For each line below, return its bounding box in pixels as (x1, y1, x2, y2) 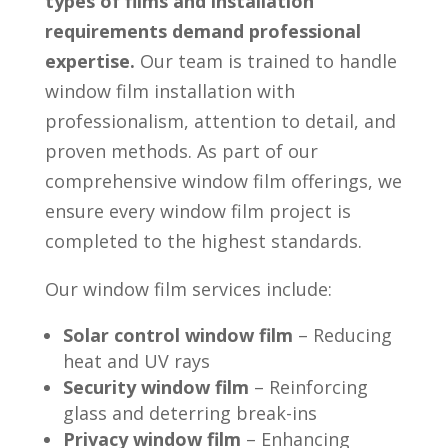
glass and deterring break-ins (62, 401, 317, 426)
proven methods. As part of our (44, 139, 318, 164)
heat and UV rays (62, 349, 210, 374)
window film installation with (44, 79, 295, 104)
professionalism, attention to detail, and (44, 109, 396, 134)
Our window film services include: (44, 277, 332, 302)
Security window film (62, 375, 249, 400)
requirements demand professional (44, 19, 361, 44)
